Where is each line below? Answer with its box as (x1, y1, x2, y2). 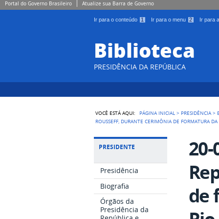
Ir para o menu (151, 17, 187, 22)
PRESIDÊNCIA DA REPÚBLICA (94, 62, 186, 71)
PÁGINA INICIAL (139, 109, 175, 116)
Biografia (100, 181, 130, 191)
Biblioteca (94, 36, 195, 64)
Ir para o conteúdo (94, 17, 139, 22)
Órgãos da (100, 197, 134, 206)
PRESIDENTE (99, 142, 135, 151)
